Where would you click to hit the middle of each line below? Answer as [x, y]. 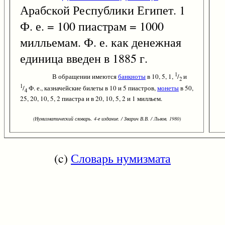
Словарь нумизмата [121, 158]
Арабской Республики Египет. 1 [103, 10]
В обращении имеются [85, 77]
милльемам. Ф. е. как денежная [101, 42]
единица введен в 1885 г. [84, 59]
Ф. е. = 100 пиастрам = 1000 [92, 26]
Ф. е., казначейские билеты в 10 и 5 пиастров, [92, 88]
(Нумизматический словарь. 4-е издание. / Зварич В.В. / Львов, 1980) [107, 119]
